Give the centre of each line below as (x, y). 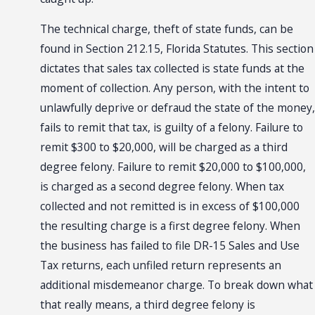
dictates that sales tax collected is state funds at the (172, 69)
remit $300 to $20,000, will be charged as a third (163, 147)
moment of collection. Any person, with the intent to (174, 88)
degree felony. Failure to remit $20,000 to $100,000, (173, 167)
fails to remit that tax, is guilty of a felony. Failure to (171, 128)
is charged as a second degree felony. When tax (162, 187)
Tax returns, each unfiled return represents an (160, 265)
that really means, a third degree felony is (147, 305)
